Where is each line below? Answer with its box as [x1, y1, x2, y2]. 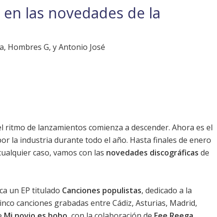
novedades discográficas [106, 147, 199, 158]
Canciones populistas [62, 185, 141, 196]
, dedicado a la [141, 185, 192, 196]
